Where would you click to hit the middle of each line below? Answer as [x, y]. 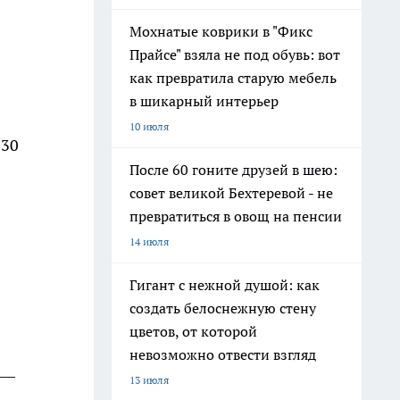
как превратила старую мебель [233, 78]
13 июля [149, 380]
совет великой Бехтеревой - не [231, 193]
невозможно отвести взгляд [223, 354]
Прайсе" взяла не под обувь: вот [235, 54]
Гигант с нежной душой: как [225, 285]
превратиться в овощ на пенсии [236, 216]
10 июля [149, 126]
